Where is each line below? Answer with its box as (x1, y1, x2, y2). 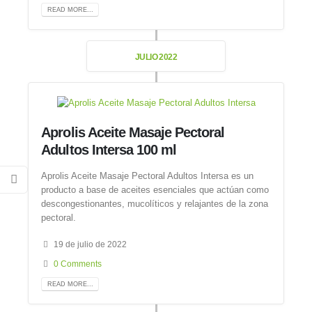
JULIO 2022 (134, 52, 178, 62)
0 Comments (54, 259, 102, 269)
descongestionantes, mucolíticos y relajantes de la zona (41, 198, 269, 209)
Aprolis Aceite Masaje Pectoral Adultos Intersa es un (41, 170, 254, 181)
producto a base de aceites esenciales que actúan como (41, 184, 270, 195)
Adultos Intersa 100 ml (41, 142, 176, 158)
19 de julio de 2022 (54, 240, 127, 249)
